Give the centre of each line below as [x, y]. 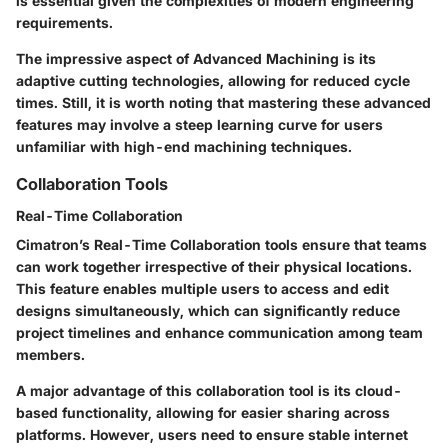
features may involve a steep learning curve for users [199, 124]
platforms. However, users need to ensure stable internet [212, 434]
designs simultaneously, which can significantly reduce [208, 310]
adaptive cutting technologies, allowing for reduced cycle [213, 80]
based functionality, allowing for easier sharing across [203, 412]
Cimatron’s [55, 244]
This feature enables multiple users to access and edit [202, 288]
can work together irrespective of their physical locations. [214, 266]
